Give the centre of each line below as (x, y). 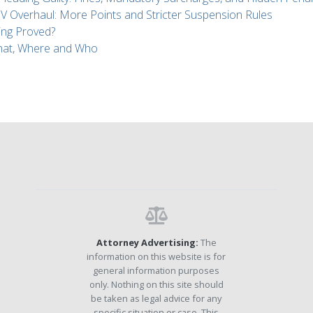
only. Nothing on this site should (156, 285)
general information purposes (156, 271)
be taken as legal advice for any (156, 299)
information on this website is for (156, 257)
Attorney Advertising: (147, 243)
